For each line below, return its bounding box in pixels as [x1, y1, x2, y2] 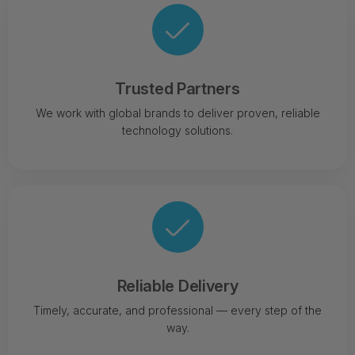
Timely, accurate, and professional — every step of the [33, 303, 322, 318]
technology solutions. [122, 124, 233, 138]
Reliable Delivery [116, 277, 239, 296]
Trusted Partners [115, 79, 240, 99]
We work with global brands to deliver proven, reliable [35, 106, 320, 120]
